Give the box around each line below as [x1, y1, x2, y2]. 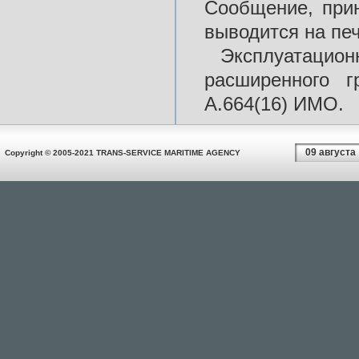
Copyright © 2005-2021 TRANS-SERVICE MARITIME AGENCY [5, 148, 240, 157]
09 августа [305, 147, 356, 158]
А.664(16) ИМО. [204, 93, 344, 115]
